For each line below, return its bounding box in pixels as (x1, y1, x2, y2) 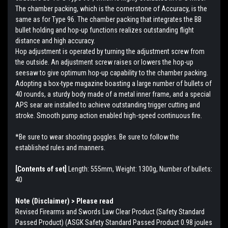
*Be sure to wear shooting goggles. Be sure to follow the (15, 132, 179, 141)
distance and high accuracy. (15, 36, 95, 45)
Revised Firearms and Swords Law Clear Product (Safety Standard (15, 207, 205, 216)
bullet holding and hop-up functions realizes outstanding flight (15, 25, 194, 34)
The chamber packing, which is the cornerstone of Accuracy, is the (15, 4, 207, 13)
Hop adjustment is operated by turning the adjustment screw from (15, 47, 205, 55)
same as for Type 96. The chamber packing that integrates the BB (15, 15, 202, 23)
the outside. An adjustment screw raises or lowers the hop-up (15, 58, 193, 66)
